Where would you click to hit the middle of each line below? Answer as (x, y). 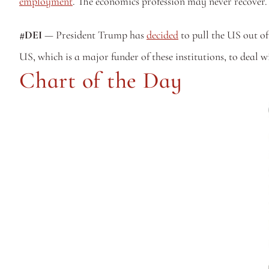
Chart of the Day (101, 80)
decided (162, 35)
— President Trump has (94, 35)
